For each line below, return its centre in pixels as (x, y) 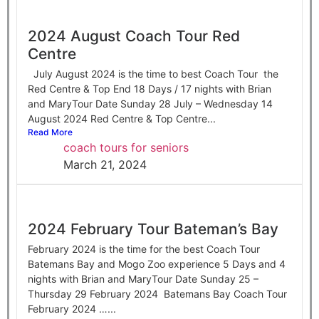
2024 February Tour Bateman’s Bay (153, 229)
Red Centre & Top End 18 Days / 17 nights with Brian (150, 88)
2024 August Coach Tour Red (134, 36)
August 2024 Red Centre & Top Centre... (122, 118)
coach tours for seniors (126, 147)
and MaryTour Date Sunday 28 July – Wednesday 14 (150, 103)
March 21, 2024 (105, 164)
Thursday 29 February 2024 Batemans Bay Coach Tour (157, 293)
